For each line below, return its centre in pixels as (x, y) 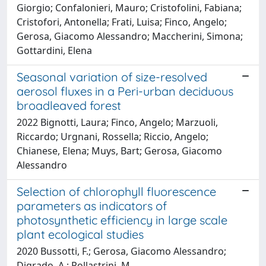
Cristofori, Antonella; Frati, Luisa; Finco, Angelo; (122, 22)
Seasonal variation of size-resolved (112, 77)
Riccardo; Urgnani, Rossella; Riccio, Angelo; (113, 136)
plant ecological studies (80, 234)
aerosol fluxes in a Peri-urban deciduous (125, 91)
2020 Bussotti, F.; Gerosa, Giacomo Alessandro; (121, 251)
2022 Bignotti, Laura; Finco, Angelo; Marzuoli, (117, 122)
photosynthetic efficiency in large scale (122, 220)
